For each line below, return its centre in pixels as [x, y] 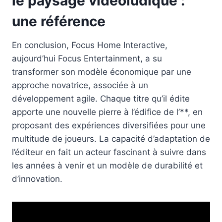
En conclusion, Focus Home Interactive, [90, 45]
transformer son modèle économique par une [102, 72]
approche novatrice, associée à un [80, 85]
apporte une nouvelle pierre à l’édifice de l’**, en [107, 112]
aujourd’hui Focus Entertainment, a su [87, 58]
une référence [59, 21]
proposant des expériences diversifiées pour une [109, 125]
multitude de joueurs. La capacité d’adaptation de [111, 139]
